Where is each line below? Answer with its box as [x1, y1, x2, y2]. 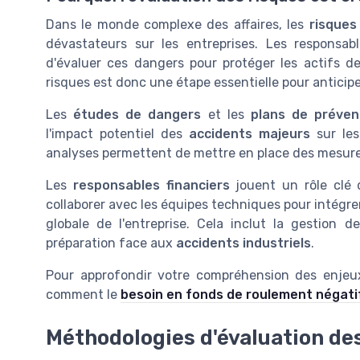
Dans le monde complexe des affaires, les [46, 17, 309, 33]
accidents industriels [176, 235, 311, 252]
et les [201, 107, 251, 123]
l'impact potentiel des [46, 126, 189, 142]
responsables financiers [72, 178, 230, 194]
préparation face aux [46, 235, 176, 252]
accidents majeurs [189, 126, 310, 142]
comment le [46, 287, 121, 303]
